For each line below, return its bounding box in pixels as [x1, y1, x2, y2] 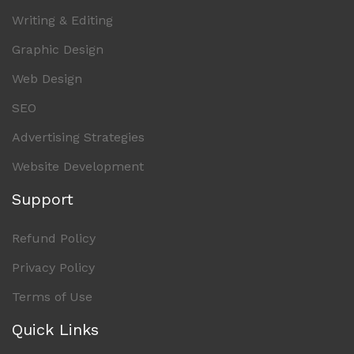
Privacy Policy [12, 260, 95, 275]
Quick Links [12, 320, 99, 339]
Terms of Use [12, 289, 92, 304]
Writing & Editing [12, 13, 113, 28]
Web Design [12, 71, 82, 86]
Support [12, 190, 73, 209]
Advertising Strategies [12, 130, 145, 145]
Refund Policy [12, 231, 96, 246]
